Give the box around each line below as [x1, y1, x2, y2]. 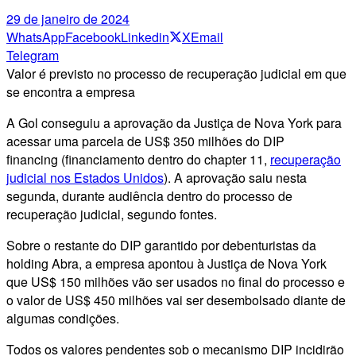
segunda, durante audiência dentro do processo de [6, 186, 292, 205]
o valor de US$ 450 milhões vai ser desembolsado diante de [6, 290, 346, 309]
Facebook [65, 27, 121, 46]
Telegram [6, 45, 59, 64]
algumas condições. [6, 308, 119, 327]
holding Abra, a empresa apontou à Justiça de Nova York [6, 253, 327, 273]
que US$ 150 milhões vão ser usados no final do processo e [6, 272, 345, 291]
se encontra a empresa [6, 82, 135, 101]
